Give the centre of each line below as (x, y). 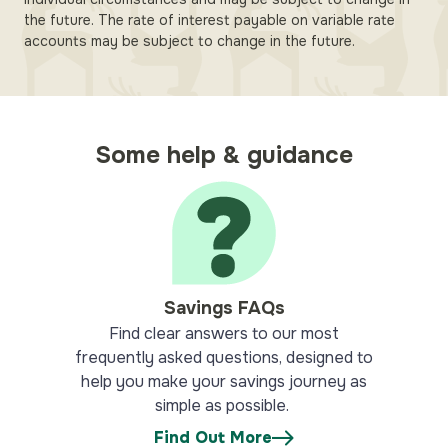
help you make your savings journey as (224, 381)
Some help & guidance (224, 155)
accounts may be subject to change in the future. (189, 41)
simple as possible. (224, 405)
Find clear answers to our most (224, 333)
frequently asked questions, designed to (224, 357)
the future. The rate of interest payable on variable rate (209, 20)
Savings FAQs (224, 308)
